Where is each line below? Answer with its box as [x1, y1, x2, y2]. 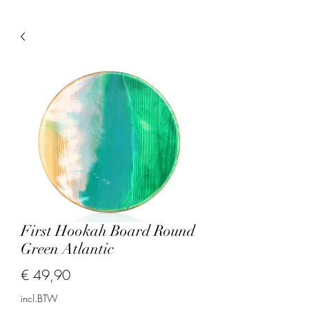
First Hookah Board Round [21, 221, 195, 240]
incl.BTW [21, 292, 57, 305]
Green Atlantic [21, 239, 114, 258]
